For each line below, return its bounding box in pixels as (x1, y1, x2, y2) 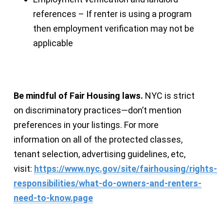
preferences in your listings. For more (14, 119, 159, 130)
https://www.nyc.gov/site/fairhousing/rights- (34, 163, 217, 174)
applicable (33, 37, 73, 48)
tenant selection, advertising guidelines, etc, (14, 148, 185, 159)
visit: (14, 163, 34, 174)
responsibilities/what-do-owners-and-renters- (14, 178, 201, 188)
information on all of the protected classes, (14, 134, 182, 145)
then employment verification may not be (33, 23, 194, 34)
